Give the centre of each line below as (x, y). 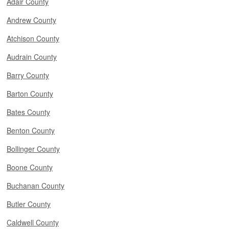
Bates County (28, 112)
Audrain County (32, 57)
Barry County (28, 75)
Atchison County (33, 38)
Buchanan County (36, 186)
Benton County (31, 130)
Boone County (30, 167)
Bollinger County (33, 149)
